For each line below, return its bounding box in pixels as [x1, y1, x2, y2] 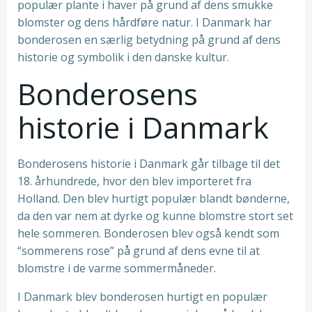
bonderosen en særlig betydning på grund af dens [17, 32, 281, 47]
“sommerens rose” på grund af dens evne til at [17, 243, 260, 258]
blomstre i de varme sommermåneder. [17, 260, 216, 276]
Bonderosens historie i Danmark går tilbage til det [17, 156, 280, 171]
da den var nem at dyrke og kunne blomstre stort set [17, 208, 293, 224]
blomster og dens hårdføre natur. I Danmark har [17, 15, 272, 30]
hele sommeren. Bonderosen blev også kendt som [17, 226, 279, 241]
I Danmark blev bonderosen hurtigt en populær [17, 289, 267, 304]
